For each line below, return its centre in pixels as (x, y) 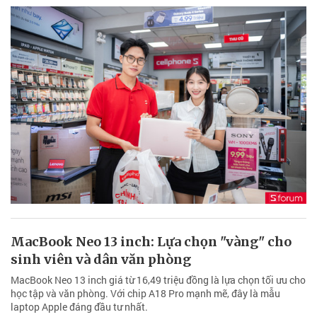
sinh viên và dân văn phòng (101, 259)
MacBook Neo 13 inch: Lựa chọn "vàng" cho (151, 241)
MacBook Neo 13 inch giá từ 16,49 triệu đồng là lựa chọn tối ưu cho (158, 279)
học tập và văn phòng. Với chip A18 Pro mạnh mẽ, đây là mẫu (145, 293)
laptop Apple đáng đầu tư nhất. (79, 306)
